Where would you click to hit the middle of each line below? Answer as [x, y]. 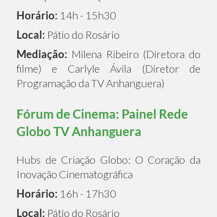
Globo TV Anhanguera [79, 131]
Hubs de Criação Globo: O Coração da [108, 159]
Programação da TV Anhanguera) [91, 83]
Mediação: [42, 54]
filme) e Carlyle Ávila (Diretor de [108, 68]
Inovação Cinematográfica [75, 174]
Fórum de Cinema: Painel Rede [102, 114]
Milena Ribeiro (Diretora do [134, 54]
